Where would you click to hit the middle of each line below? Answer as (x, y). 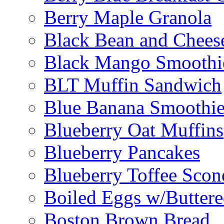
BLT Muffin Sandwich (133, 85)
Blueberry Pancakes (122, 152)
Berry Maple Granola (128, 17)
